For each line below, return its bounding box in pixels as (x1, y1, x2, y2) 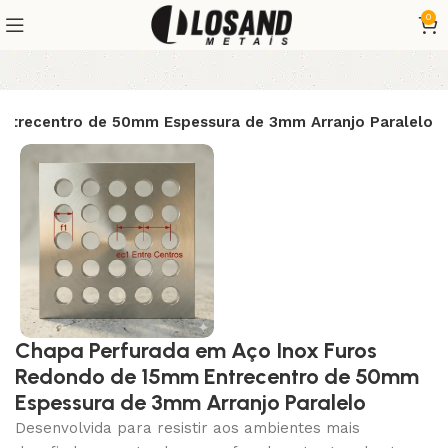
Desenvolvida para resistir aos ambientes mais (15, 418, 361, 437)
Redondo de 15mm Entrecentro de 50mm (15, 362, 420, 390)
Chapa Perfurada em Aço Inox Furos (15, 336, 378, 364)
